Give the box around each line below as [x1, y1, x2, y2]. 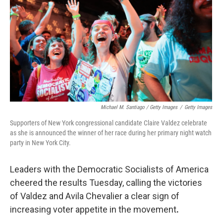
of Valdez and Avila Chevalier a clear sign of [10, 191, 179, 201]
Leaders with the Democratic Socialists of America [10, 164, 209, 174]
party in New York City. [10, 139, 71, 147]
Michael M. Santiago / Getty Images [101, 104, 177, 111]
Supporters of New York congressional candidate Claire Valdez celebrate [10, 119, 207, 127]
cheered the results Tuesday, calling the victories [10, 177, 202, 188]
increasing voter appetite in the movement [10, 204, 176, 215]
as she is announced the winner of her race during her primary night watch [10, 129, 212, 137]
